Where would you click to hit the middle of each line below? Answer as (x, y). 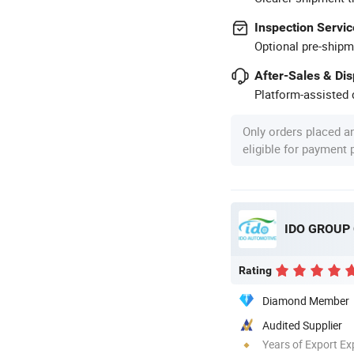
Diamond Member (306, 300)
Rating (255, 270)
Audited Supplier (302, 325)
